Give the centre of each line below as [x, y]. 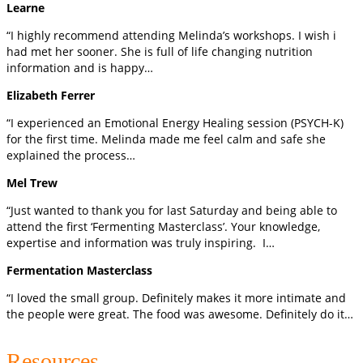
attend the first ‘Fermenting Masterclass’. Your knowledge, [163, 227]
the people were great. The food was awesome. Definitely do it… [180, 314]
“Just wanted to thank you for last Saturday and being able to [172, 211]
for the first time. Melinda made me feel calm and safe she [166, 139]
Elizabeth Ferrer [51, 96]
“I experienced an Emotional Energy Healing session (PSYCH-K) [175, 123]
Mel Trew [32, 183]
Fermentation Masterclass [79, 271]
